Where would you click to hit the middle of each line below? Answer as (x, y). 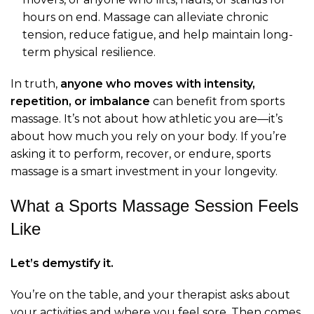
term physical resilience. (89, 53)
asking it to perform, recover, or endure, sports (141, 154)
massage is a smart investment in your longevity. (144, 172)
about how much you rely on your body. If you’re (149, 137)
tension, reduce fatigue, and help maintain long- (158, 35)
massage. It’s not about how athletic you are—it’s (146, 119)
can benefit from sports (217, 102)
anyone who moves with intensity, (158, 84)
